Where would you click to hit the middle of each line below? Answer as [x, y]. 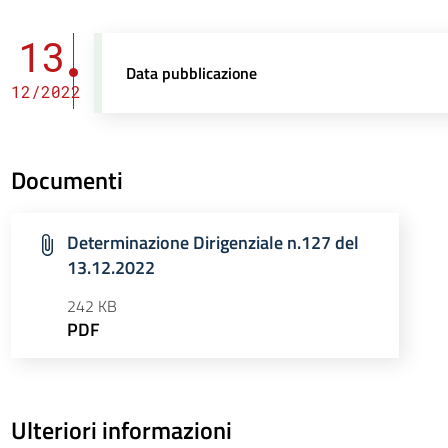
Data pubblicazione [192, 73]
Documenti [66, 180]
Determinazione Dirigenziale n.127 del [212, 242]
